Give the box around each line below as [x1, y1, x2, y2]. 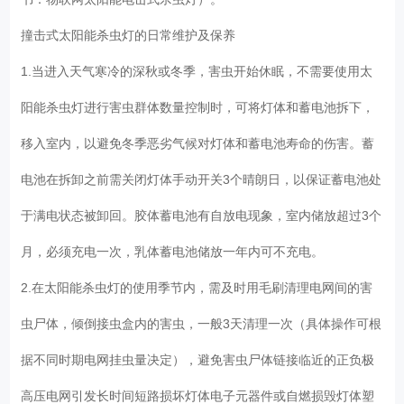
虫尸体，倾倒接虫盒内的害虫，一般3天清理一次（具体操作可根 [21, 316, 382, 331]
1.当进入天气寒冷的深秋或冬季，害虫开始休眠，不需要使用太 [21, 63, 373, 78]
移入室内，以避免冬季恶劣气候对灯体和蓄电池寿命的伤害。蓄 [21, 135, 375, 151]
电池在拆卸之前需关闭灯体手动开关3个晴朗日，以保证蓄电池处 [21, 171, 382, 187]
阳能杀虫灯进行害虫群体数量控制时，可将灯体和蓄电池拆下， [21, 99, 375, 115]
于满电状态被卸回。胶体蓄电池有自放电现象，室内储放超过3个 [21, 207, 382, 223]
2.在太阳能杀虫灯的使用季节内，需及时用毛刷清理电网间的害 [21, 280, 373, 295]
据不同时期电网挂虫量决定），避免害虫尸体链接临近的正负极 [21, 352, 375, 367]
